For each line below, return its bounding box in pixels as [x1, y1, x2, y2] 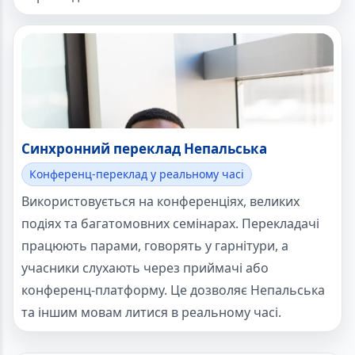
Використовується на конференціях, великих [21, 193, 300, 211]
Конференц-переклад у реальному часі [29, 166, 244, 182]
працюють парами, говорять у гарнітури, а [21, 237, 288, 255]
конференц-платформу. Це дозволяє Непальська [21, 281, 325, 300]
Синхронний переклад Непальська [21, 139, 267, 158]
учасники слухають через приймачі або [21, 259, 269, 277]
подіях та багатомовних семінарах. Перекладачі [21, 215, 319, 233]
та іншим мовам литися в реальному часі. [21, 303, 281, 322]
